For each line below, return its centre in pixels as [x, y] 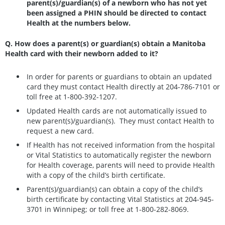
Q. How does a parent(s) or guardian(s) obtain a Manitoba [105, 43]
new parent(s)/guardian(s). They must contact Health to [120, 121]
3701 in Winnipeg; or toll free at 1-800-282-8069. [108, 209]
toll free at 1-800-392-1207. [72, 96]
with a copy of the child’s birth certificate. [96, 175]
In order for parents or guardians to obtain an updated [119, 76]
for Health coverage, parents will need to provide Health [121, 165]
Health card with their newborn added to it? [82, 53]
